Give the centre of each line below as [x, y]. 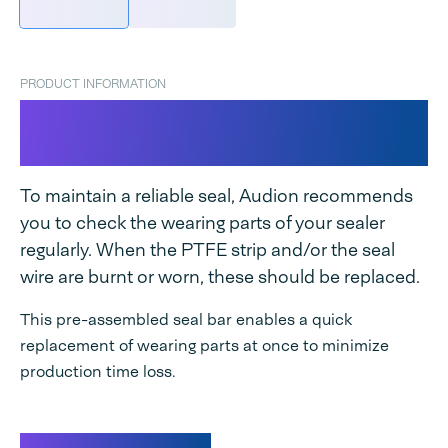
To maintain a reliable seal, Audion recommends [216, 196]
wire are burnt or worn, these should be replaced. [220, 277]
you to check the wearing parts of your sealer [202, 223]
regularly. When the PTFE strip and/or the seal [207, 250]
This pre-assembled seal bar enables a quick [186, 320]
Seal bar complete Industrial [203, 117]
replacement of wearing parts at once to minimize [204, 346]
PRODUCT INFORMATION [93, 84]
